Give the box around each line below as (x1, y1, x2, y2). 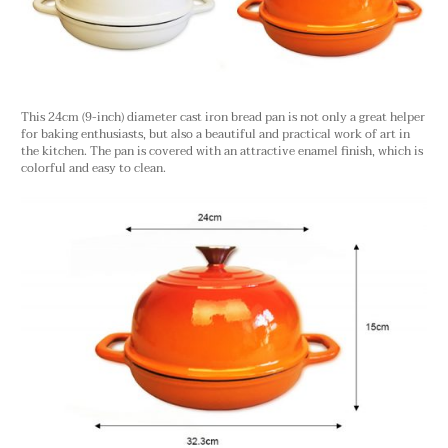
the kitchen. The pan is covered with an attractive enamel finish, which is (21, 141, 423, 163)
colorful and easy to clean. (21, 158, 166, 180)
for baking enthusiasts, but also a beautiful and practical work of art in (21, 124, 410, 146)
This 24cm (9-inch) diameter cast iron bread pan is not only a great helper (21, 107, 425, 129)
